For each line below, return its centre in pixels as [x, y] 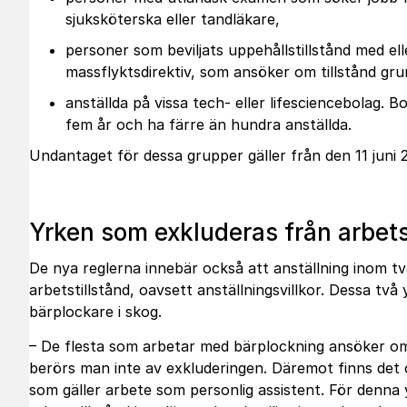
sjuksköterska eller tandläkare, [173, 19]
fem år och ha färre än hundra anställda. [208, 124]
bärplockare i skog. [95, 312]
